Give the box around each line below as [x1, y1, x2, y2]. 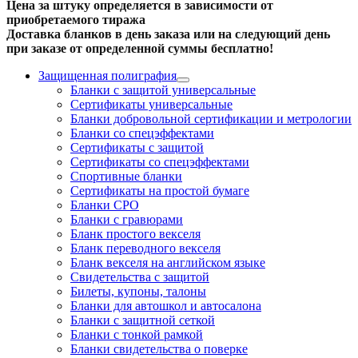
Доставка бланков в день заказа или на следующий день [6, 26, 330, 41]
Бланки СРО [70, 197, 139, 212]
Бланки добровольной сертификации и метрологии [70, 111, 352, 125]
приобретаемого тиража [6, 12, 145, 26]
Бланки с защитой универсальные [70, 82, 256, 97]
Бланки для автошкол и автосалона [70, 298, 261, 312]
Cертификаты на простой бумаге [70, 183, 249, 197]
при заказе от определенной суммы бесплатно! [6, 41, 273, 55]
